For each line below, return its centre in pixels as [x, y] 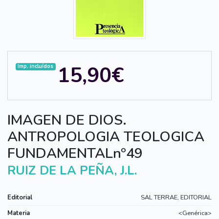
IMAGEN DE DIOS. [67, 120]
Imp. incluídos [36, 66]
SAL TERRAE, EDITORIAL [176, 197]
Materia [19, 213]
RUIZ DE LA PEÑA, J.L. [72, 170]
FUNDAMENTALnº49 [75, 153]
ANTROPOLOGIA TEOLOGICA [106, 136]
